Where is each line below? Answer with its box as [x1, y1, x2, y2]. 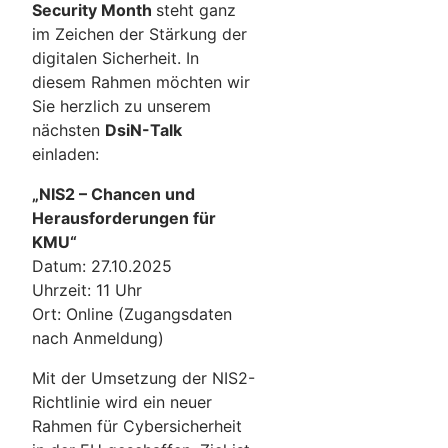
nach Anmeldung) [32, 327, 169, 348]
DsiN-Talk [105, 119, 182, 140]
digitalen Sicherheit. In [32, 47, 199, 68]
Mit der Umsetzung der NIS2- [32, 367, 255, 388]
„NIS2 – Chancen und [32, 183, 195, 204]
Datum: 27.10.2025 [32, 255, 177, 276]
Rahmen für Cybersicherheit [32, 415, 242, 436]
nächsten [32, 119, 105, 140]
